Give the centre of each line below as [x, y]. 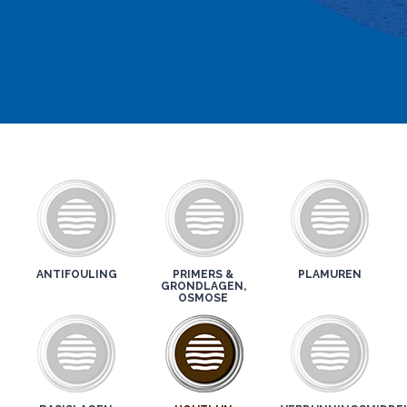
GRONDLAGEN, [203, 286]
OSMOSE [203, 298]
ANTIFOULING [77, 274]
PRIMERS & [203, 274]
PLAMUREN [330, 274]
